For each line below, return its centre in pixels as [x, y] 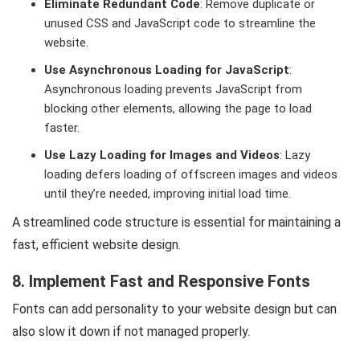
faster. [62, 128]
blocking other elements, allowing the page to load [178, 109]
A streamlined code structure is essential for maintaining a [176, 223]
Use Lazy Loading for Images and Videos [162, 155]
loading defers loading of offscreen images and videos [191, 175]
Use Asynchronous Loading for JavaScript [167, 70]
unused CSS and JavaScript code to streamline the [180, 24]
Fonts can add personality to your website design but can [174, 309]
